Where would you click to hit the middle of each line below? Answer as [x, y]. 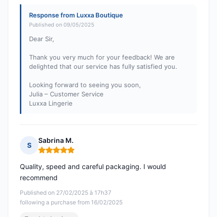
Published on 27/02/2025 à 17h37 [66, 193]
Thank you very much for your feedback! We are [102, 57]
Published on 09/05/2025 [62, 25]
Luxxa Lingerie [51, 103]
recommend [39, 178]
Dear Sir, [42, 39]
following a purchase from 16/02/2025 [71, 202]
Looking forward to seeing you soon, [85, 85]
